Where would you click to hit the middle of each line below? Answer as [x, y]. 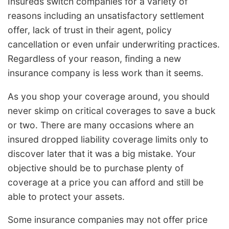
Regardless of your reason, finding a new [94, 59]
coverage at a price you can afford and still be [106, 182]
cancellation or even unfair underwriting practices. [114, 44]
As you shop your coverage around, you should [109, 96]
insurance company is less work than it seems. [106, 73]
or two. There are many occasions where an [101, 125]
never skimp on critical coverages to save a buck [112, 110]
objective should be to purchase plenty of [96, 168]
